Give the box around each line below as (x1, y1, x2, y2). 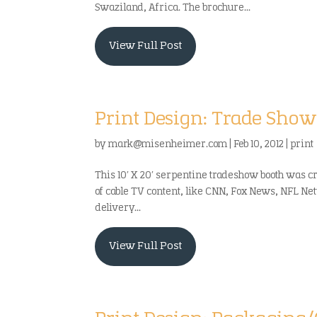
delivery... (95, 203, 142, 214)
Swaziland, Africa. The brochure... (95, 3, 251, 13)
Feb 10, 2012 (234, 139, 284, 150)
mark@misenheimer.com (108, 139, 228, 150)
